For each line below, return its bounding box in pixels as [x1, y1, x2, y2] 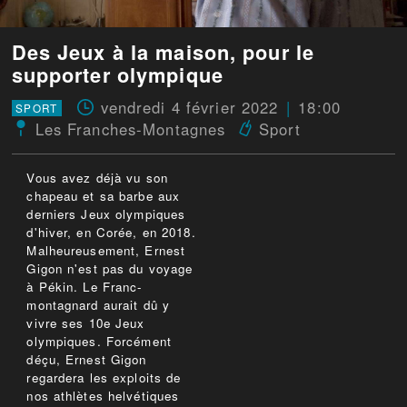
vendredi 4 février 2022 [100, 96, 279, 119]
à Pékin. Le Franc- [26, 278, 143, 296]
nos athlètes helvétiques [26, 387, 180, 405]
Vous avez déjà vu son [26, 169, 168, 187]
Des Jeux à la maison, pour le [11, 37, 315, 67]
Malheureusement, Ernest [26, 242, 186, 260]
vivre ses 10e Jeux [26, 314, 145, 333]
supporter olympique [11, 60, 223, 90]
